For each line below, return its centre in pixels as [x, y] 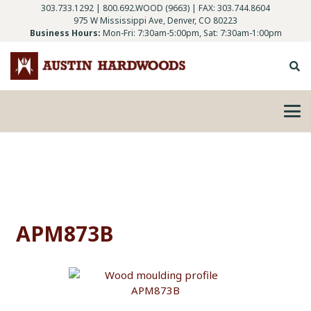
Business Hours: [65, 33]
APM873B [65, 233]
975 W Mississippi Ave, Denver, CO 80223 [155, 20]
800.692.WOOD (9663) [146, 8]
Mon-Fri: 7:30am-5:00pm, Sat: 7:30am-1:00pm [192, 33]
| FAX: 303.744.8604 [230, 8]
